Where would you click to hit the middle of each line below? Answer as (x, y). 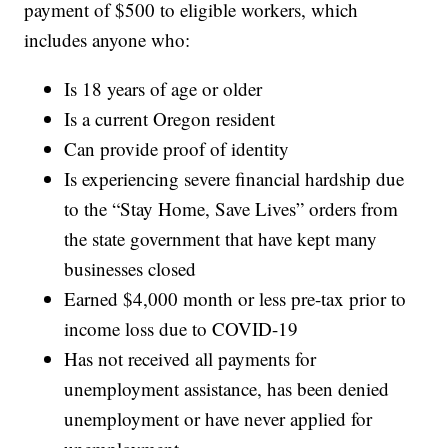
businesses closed (130, 269)
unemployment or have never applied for (218, 419)
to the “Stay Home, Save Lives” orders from (231, 209)
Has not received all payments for (190, 359)
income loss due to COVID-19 (181, 329)
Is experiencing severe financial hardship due (234, 179)
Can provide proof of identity (177, 149)
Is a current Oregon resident (170, 119)
